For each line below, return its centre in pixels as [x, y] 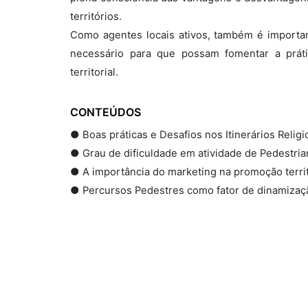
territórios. [96, 16]
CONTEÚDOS [106, 112]
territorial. [94, 72]
